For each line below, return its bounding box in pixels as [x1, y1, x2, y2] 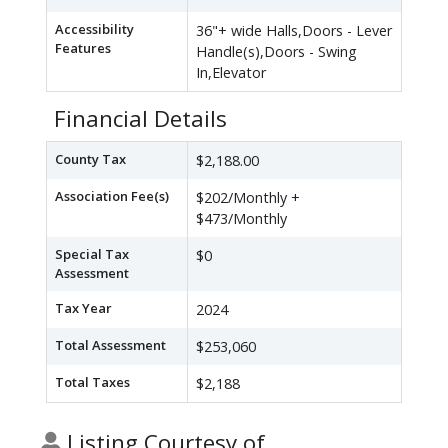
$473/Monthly [196, 209, 287, 229]
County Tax [55, 150, 126, 169]
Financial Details [54, 103, 227, 135]
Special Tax [55, 245, 129, 264]
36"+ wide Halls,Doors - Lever [196, 21, 392, 41]
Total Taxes [55, 373, 130, 392]
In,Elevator [196, 63, 266, 83]
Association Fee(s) [55, 187, 169, 206]
